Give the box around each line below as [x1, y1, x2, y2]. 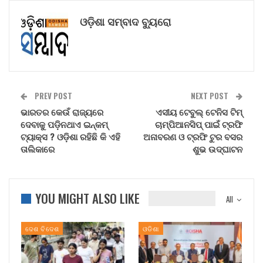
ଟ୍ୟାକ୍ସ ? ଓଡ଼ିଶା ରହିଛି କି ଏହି [21, 129, 120, 143]
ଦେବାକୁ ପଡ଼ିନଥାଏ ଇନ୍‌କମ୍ [21, 117, 108, 130]
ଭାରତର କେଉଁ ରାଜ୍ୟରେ [21, 104, 103, 118]
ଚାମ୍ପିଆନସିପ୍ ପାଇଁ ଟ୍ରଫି [155, 117, 242, 130]
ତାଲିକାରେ [21, 141, 55, 155]
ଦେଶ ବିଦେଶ [25, 224, 59, 234]
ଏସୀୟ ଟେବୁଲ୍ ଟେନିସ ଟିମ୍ [156, 104, 242, 118]
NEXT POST [191, 89, 230, 102]
